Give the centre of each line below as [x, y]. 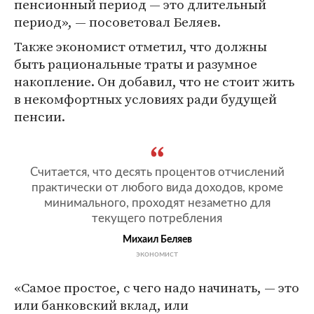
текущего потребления [157, 218]
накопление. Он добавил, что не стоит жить [154, 81]
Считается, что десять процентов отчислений [157, 172]
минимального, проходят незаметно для [157, 203]
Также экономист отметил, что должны [141, 46]
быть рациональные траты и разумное [136, 64]
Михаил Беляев [157, 240]
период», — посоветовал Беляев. [117, 22]
